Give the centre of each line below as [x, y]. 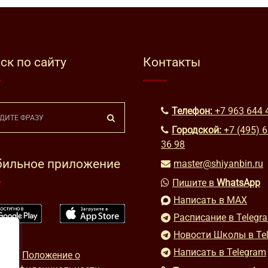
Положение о [51, 255]
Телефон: [192, 111]
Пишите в [194, 183]
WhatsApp [238, 183]
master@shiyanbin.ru [218, 164]
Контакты [172, 62]
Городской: [197, 130]
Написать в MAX [210, 200]
